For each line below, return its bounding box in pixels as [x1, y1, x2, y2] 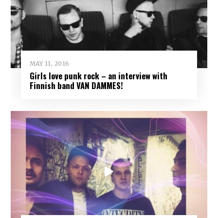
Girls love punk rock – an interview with [29, 69, 167, 82]
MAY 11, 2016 [29, 59, 70, 67]
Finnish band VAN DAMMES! [29, 79, 123, 91]
